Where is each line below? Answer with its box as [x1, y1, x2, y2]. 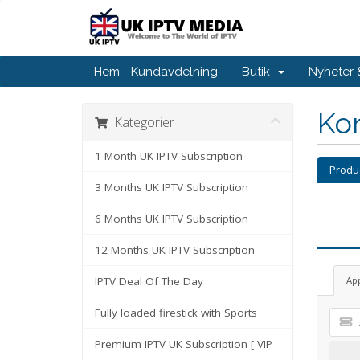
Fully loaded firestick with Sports [95, 305, 257, 320]
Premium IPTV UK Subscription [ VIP [95, 337, 272, 351]
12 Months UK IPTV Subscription [95, 243, 255, 257]
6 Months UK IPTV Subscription [95, 211, 248, 226]
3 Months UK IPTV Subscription [95, 180, 248, 194]
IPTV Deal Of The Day [95, 274, 203, 288]
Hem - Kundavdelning [94, 64, 218, 79]
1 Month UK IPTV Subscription [95, 149, 243, 163]
